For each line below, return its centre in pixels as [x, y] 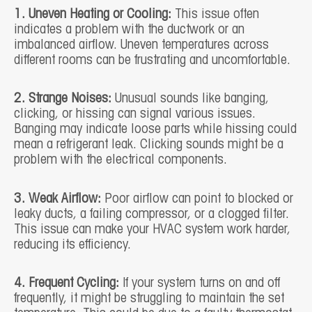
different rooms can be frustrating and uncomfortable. [152, 61]
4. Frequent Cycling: [67, 283]
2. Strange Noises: [63, 99]
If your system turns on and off [200, 283]
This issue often [215, 15]
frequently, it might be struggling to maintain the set [149, 298]
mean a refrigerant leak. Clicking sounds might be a [149, 145]
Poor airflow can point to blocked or [197, 199]
